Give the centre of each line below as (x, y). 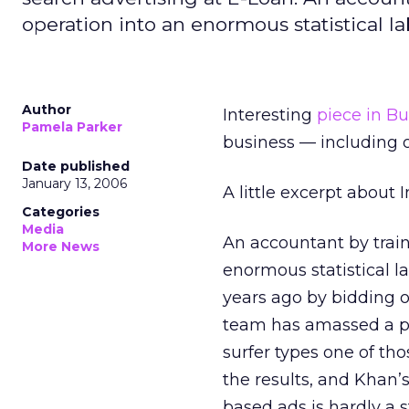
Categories (61, 212)
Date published (76, 166)
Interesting (270, 115)
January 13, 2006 (74, 184)
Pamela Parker (72, 127)
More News (61, 246)
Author (47, 110)
